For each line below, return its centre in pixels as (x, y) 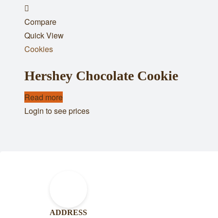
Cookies (39, 49)
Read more (44, 97)
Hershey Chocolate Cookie (101, 75)
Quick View (44, 35)
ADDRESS (68, 213)
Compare (40, 21)
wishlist (47, 35)
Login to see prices (57, 110)
